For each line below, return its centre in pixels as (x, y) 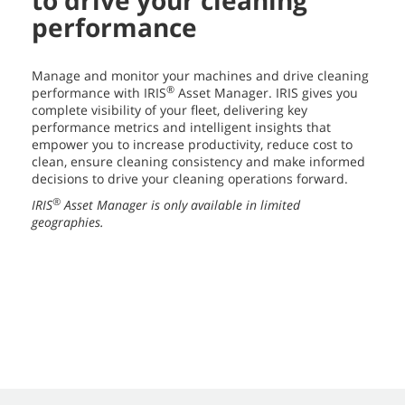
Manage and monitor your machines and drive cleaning (200, 76)
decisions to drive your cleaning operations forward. (190, 179)
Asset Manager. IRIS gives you (266, 93)
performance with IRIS (99, 93)
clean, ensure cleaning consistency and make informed (198, 162)
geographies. (68, 222)
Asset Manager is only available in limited (180, 205)
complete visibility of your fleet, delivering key (170, 110)
